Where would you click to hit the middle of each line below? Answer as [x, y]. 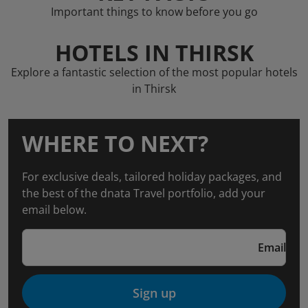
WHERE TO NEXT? [115, 143]
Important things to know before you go [154, 12]
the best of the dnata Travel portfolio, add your [144, 193]
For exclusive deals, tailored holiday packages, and [152, 177]
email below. [54, 210]
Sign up [154, 293]
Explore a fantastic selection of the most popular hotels [154, 72]
